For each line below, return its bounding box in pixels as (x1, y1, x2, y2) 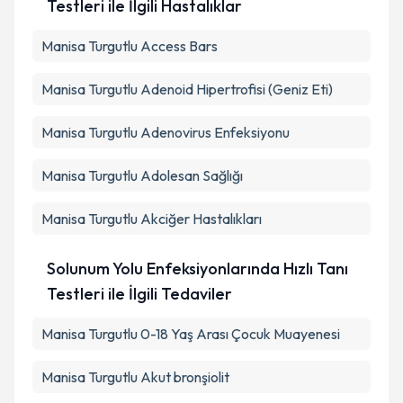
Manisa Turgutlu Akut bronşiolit (41, 368, 229, 386)
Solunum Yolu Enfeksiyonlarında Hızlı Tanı (46, 258, 348, 279)
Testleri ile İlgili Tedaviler (46, 283, 232, 304)
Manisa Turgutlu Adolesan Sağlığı (41, 166, 243, 184)
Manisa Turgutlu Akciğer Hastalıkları (41, 210, 262, 228)
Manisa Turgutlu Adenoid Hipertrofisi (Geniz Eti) (41, 80, 333, 98)
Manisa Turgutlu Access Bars (41, 37, 218, 55)
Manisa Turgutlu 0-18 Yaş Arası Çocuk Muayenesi (41, 325, 340, 343)
